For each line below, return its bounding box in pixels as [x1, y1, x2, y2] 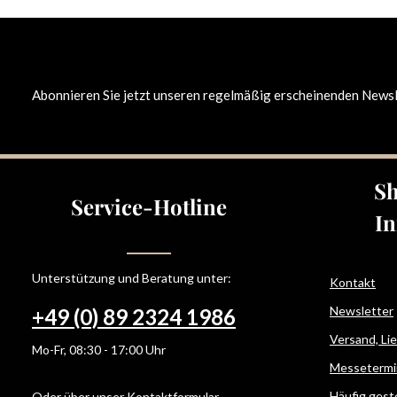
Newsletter [330, 303, 393, 318]
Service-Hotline [71, 192, 227, 221]
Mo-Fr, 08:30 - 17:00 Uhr [32, 342, 166, 357]
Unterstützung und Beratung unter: [32, 270, 231, 285]
